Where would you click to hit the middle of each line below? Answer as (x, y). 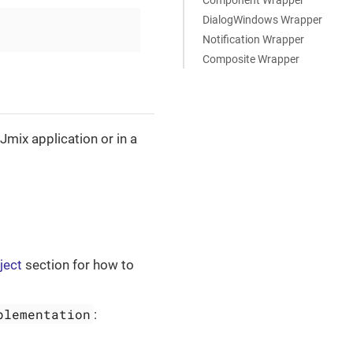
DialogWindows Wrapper (262, 19)
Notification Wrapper (253, 39)
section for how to (78, 265)
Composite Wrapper (251, 59)
